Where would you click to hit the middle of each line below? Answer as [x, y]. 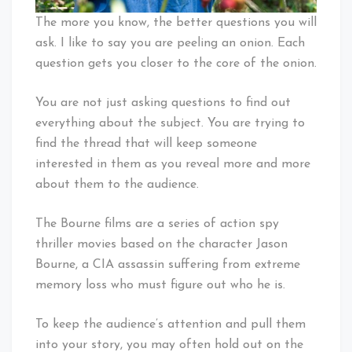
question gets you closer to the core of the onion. [176, 63]
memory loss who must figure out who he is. [160, 285]
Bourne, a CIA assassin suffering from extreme [168, 264]
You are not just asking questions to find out [163, 103]
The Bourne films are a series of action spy [157, 224]
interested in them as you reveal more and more [173, 164]
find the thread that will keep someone [146, 143]
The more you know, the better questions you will [176, 22]
